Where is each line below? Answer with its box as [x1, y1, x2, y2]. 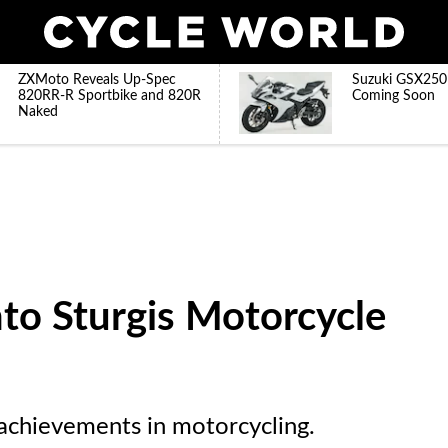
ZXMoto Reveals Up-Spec [18, 73, 176, 87]
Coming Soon [352, 89, 435, 103]
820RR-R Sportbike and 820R [18, 89, 201, 103]
